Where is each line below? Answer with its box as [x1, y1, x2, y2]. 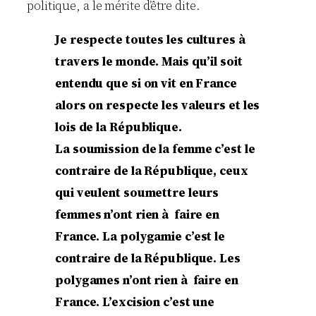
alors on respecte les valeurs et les [55, 96, 260, 114]
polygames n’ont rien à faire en [55, 271, 238, 288]
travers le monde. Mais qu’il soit [55, 52, 243, 70]
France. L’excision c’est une [55, 293, 215, 310]
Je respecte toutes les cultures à [55, 30, 248, 48]
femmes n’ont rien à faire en [55, 205, 220, 223]
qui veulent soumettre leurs [55, 183, 219, 201]
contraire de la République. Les [55, 249, 241, 267]
